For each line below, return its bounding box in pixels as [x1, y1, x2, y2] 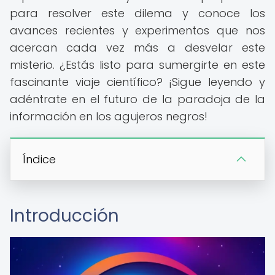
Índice [23, 152, 56, 167]
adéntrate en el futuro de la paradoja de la [10, 91, 265, 107]
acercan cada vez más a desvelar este [10, 40, 265, 55]
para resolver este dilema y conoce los [10, 6, 265, 21]
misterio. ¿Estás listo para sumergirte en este [10, 57, 265, 72]
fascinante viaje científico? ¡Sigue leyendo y [10, 74, 265, 90]
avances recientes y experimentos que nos [10, 23, 265, 38]
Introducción [10, 204, 119, 228]
